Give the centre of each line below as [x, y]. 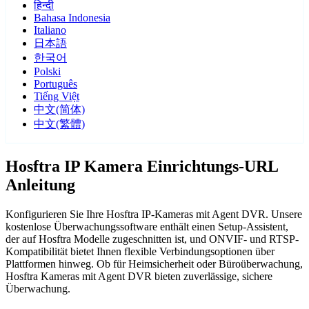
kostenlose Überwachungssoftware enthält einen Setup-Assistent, [147, 227]
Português [56, 84]
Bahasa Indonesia [72, 18]
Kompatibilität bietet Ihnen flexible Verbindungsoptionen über [140, 252]
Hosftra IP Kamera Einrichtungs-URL [142, 167]
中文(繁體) [59, 124]
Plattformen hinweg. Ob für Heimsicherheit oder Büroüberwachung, [154, 264]
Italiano [50, 30]
